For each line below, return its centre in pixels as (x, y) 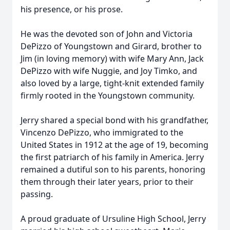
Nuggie (106, 71)
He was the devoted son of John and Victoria (107, 34)
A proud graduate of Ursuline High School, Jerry (113, 219)
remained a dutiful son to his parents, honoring (113, 169)
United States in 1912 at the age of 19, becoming (114, 145)
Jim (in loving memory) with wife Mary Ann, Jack (112, 59)
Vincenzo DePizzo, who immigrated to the (102, 132)
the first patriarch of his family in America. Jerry (112, 157)
